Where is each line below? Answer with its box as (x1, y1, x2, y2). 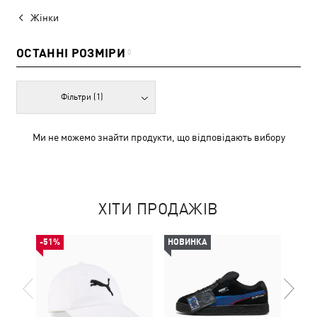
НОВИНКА (168, 237, 207, 247)
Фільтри (61, 92, 94, 102)
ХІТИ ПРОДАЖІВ (98, 200, 219, 218)
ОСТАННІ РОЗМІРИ (16, 46, 126, 60)
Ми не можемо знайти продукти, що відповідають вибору (32, 132, 285, 143)
